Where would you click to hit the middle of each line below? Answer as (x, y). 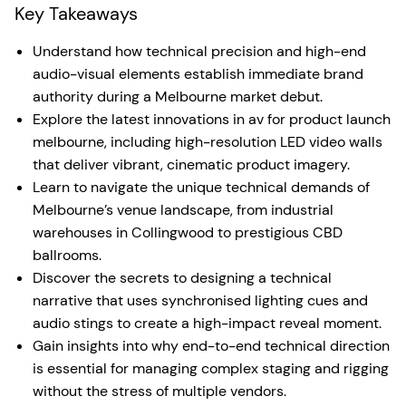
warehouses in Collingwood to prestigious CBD (188, 232)
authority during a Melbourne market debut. (178, 96)
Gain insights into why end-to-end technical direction (211, 345)
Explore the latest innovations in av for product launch (212, 119)
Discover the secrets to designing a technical (182, 277)
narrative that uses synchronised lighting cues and (200, 300)
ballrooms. (67, 255)
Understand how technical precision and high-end (199, 51)
